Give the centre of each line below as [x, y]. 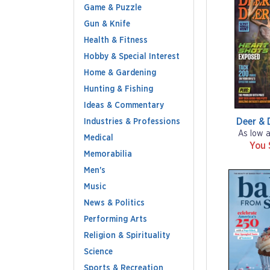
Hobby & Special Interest [132, 57]
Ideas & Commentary [124, 105]
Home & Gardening [120, 73]
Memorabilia [108, 154]
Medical [99, 138]
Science [98, 252]
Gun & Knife [107, 24]
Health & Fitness [116, 40]
